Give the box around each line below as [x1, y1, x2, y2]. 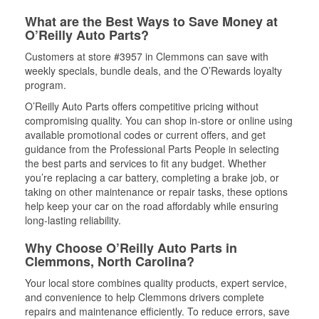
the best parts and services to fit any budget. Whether [25, 156, 266, 170]
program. [25, 78, 66, 92]
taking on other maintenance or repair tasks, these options [25, 184, 288, 199]
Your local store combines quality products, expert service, [25, 276, 287, 290]
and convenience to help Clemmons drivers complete [25, 290, 264, 304]
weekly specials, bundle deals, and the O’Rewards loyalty [25, 63, 282, 78]
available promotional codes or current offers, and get [25, 127, 266, 142]
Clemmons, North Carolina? [25, 252, 194, 271]
